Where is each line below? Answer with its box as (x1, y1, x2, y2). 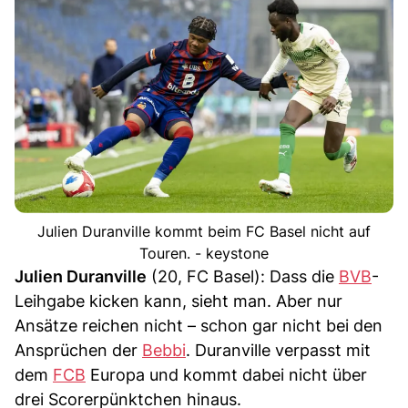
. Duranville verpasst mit (186, 341, 371, 361)
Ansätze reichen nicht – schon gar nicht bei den (15, 316, 382, 336)
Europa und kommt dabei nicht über (86, 365, 367, 385)
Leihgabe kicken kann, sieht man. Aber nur (15, 291, 342, 311)
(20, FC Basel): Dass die (147, 267, 339, 287)
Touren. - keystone (139, 244, 269, 263)
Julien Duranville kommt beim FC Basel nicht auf (37, 222, 371, 241)
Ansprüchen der (15, 341, 142, 361)
